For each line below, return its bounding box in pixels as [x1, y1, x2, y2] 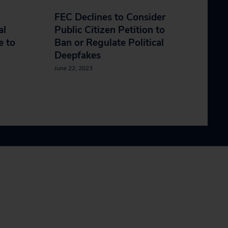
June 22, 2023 [54, 64, 93, 72]
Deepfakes [54, 49, 101, 62]
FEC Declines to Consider [54, 11, 165, 24]
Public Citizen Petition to [54, 23, 165, 37]
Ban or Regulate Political [54, 36, 164, 49]
